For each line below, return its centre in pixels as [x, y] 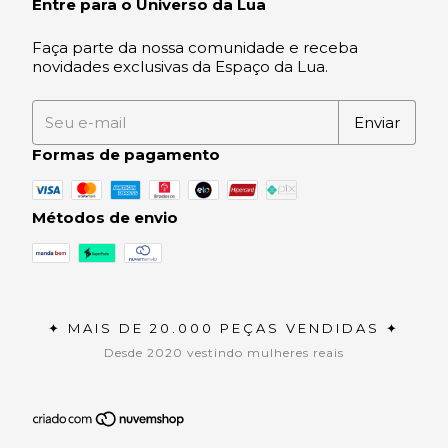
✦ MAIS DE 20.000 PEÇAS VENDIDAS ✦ [224, 328]
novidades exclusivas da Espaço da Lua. [180, 67]
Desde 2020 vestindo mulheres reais [224, 353]
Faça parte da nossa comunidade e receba [195, 48]
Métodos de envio [105, 218]
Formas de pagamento [126, 155]
